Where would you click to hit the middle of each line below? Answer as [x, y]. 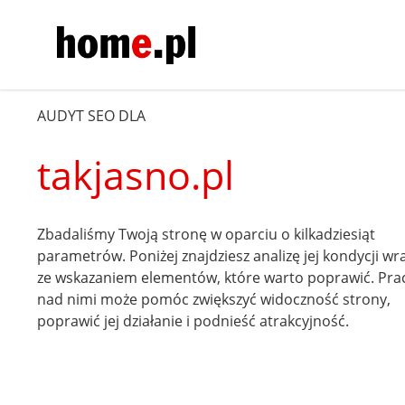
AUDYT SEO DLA [92, 115]
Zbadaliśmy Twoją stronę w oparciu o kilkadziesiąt [207, 234]
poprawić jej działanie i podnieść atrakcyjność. [193, 320]
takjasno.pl [136, 174]
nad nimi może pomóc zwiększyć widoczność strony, [214, 299]
